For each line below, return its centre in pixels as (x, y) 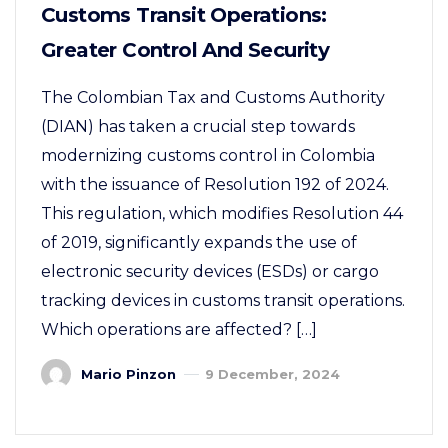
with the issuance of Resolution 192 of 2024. (215, 184)
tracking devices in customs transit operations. (223, 300)
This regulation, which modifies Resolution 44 (222, 213)
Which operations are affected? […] (179, 329)
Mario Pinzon (128, 373)
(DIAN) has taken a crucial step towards (198, 126)
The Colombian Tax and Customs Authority (213, 97)
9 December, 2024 (272, 373)
